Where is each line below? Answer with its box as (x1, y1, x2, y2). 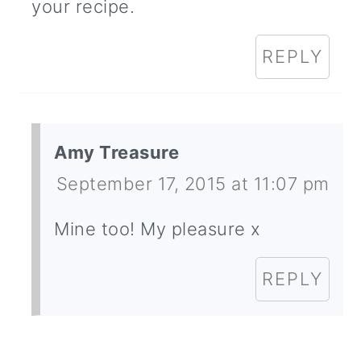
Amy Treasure (54, 142, 180, 164)
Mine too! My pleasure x (54, 218, 261, 240)
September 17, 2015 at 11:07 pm (56, 173, 330, 195)
